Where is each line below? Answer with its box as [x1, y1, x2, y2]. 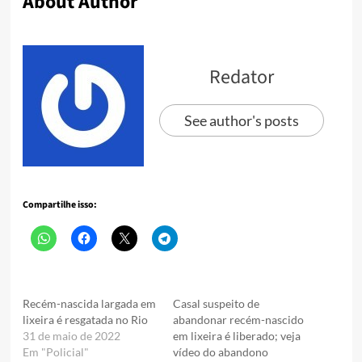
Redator [209, 62, 274, 91]
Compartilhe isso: [22, 197, 97, 212]
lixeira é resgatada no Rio [22, 312, 148, 326]
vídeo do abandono [173, 344, 268, 359]
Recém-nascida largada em [22, 296, 156, 310]
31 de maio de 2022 [22, 328, 120, 343]
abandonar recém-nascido [173, 312, 304, 326]
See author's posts [184, 111, 299, 129]
